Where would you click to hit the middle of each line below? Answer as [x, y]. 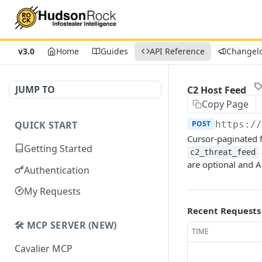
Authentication [57, 170]
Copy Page [225, 104]
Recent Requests [224, 211]
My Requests [52, 192]
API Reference [177, 51]
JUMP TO [35, 89]
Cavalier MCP [44, 249]
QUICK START [46, 125]
